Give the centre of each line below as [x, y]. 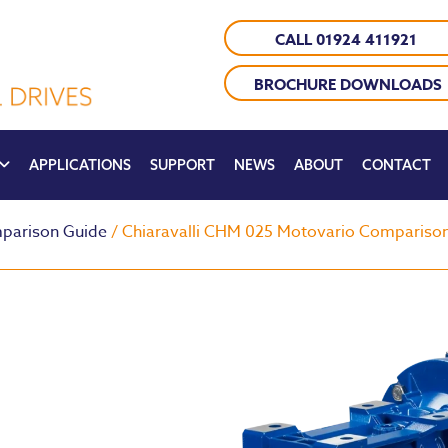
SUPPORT [182, 164]
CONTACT [396, 164]
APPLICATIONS [79, 164]
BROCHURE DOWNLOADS [347, 84]
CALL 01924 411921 [348, 39]
